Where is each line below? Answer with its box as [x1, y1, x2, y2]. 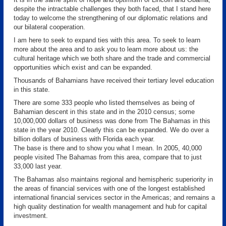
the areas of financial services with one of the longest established [14, 185, 205, 192]
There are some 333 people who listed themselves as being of [14, 99, 195, 106]
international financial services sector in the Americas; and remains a [14, 194, 215, 201]
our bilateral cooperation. [14, 23, 85, 31]
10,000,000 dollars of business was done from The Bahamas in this [14, 117, 210, 125]
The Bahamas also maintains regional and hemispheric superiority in [14, 176, 213, 183]
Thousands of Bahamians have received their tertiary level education [14, 77, 214, 84]
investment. [14, 212, 48, 219]
